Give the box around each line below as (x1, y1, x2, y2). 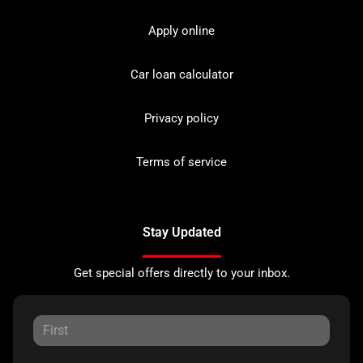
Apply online (148, 23, 215, 38)
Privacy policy (144, 110, 219, 126)
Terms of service (136, 154, 227, 169)
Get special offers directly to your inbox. (73, 265, 290, 280)
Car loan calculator (130, 66, 233, 82)
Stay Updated (142, 224, 221, 240)
